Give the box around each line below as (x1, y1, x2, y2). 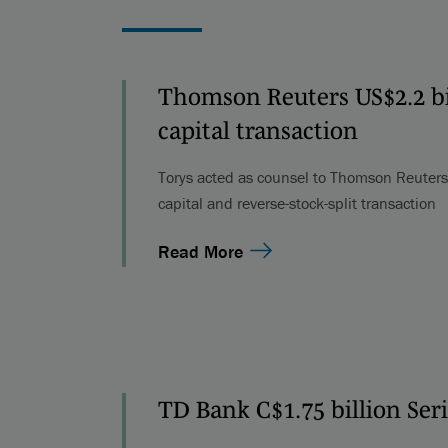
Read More (157, 239, 243, 263)
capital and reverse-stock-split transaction (157, 192, 436, 213)
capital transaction (157, 116, 358, 144)
